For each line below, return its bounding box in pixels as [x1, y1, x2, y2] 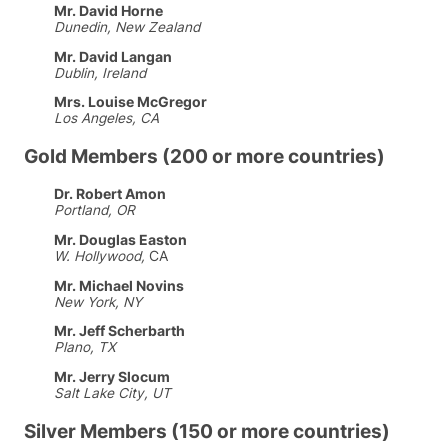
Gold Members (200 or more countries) [24, 144, 385, 169]
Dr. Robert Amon [54, 186, 166, 203]
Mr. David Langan [54, 48, 172, 65]
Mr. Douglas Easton [54, 232, 187, 249]
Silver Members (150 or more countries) [24, 419, 390, 444]
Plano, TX [54, 339, 116, 356]
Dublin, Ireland [54, 64, 146, 81]
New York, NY [54, 293, 142, 310]
